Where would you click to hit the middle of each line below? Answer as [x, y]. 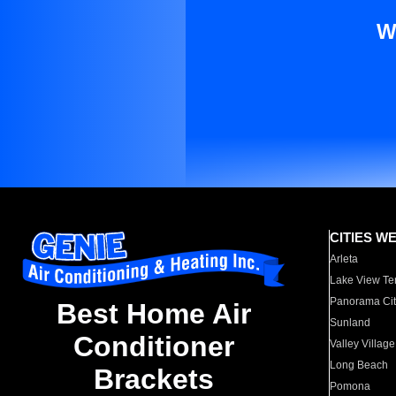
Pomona [350, 386]
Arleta [344, 259]
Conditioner [154, 347]
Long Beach [359, 365]
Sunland [350, 323]
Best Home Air [154, 314]
